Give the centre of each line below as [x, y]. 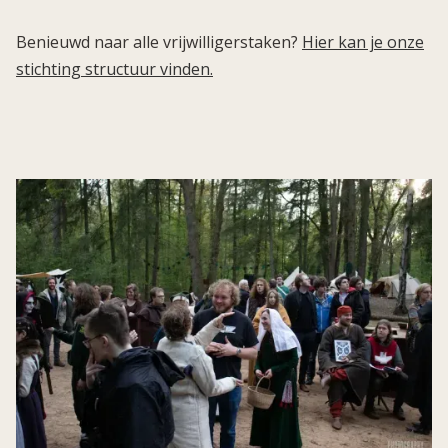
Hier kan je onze [363, 42]
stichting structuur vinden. [114, 69]
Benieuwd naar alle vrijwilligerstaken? [159, 42]
